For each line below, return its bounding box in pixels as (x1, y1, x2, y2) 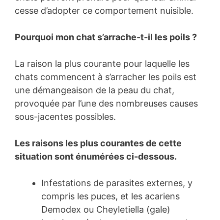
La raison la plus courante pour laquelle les (15, 58, 190, 69)
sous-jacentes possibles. (15, 111, 116, 122)
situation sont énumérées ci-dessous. (15, 151, 177, 162)
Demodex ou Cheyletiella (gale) (41, 204, 170, 215)
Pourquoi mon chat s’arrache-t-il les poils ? (15, 32, 197, 43)
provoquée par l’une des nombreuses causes (15, 98, 198, 109)
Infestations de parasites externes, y (41, 178, 192, 189)
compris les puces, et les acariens (41, 191, 180, 202)
